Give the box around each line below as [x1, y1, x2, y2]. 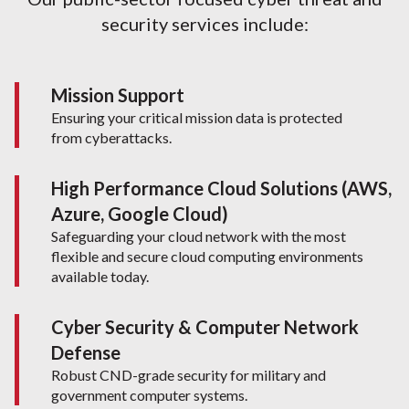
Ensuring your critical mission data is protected [50, 109, 342, 126]
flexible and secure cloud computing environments [50, 247, 363, 265]
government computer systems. [50, 386, 247, 404]
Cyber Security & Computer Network [50, 316, 359, 338]
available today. [50, 267, 149, 285]
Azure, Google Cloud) [50, 203, 228, 225]
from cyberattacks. [50, 129, 172, 146]
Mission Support [50, 84, 184, 106]
